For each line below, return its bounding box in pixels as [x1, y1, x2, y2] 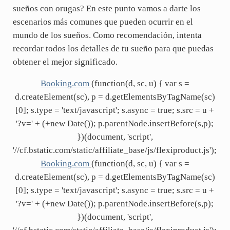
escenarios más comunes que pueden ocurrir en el [12, 16, 193, 27]
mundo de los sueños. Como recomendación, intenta [12, 30, 202, 40]
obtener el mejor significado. [12, 56, 118, 67]
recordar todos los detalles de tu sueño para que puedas [12, 43, 214, 53]
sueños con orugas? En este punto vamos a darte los [12, 3, 201, 13]
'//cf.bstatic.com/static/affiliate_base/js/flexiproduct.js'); [13, 145, 217, 155]
